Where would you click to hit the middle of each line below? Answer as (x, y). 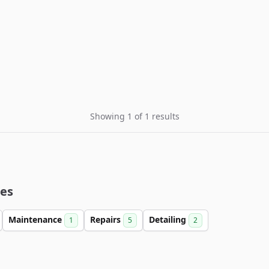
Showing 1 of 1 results (134, 116)
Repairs (107, 219)
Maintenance (36, 219)
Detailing (169, 219)
